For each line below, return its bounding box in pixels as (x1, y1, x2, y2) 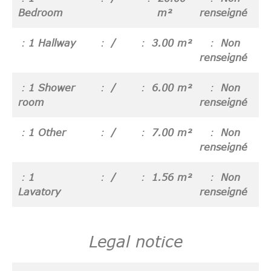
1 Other (28, 126, 66, 138)
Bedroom (18, 7, 63, 18)
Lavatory (18, 186, 60, 197)
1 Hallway (28, 37, 76, 48)
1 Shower (28, 82, 75, 93)
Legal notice (88, 230, 183, 250)
